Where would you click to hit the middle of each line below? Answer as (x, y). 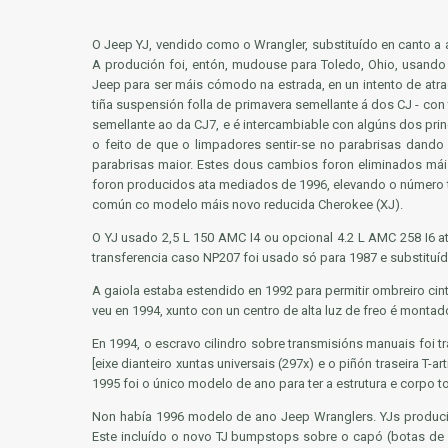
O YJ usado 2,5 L (143, 237)
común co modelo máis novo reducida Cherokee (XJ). (247, 204)
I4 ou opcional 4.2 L (307, 237)
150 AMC (220, 237)
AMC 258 (394, 237)
